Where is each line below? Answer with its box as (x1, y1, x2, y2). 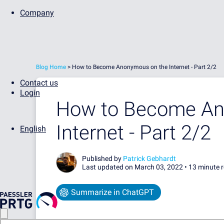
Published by (82, 154, 123, 162)
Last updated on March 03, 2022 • (82, 163, 188, 171)
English (20, 124, 46, 133)
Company (20, 8, 54, 17)
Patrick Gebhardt (123, 154, 176, 162)
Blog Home (36, 63, 66, 70)
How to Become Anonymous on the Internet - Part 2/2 (72, 63, 216, 70)
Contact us (20, 78, 58, 87)
